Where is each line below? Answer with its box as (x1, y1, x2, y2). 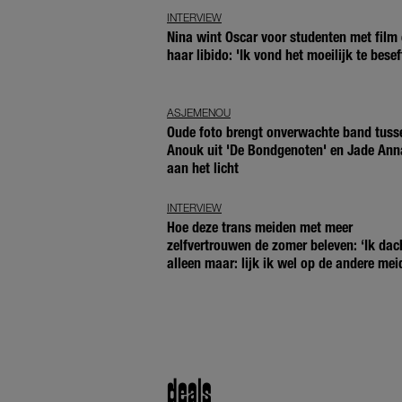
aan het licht (167, 159, 239, 177)
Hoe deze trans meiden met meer (167, 218, 353, 236)
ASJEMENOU (167, 105, 231, 119)
